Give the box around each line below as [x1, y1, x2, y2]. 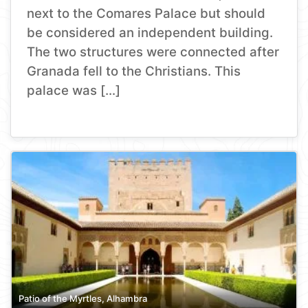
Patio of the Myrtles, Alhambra [19, 292, 147, 304]
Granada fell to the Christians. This [27, 63, 241, 79]
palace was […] [27, 82, 121, 98]
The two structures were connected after [27, 43, 280, 60]
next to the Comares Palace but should [27, 5, 266, 21]
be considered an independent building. [27, 24, 274, 41]
